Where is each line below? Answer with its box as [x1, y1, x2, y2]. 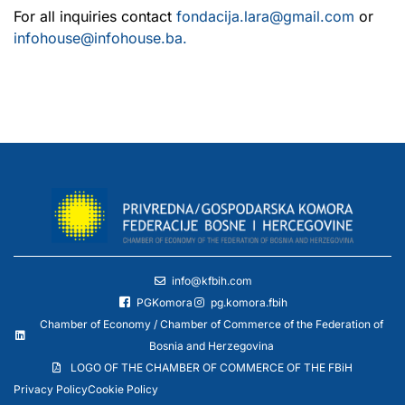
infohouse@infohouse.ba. [14, 28, 187, 47]
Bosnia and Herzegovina [149, 339, 274, 353]
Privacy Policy [14, 382, 88, 397]
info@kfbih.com [171, 274, 252, 288]
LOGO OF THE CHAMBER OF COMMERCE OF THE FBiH [71, 361, 353, 375]
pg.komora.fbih [210, 296, 287, 310]
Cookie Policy [88, 382, 158, 397]
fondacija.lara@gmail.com [176, 6, 354, 25]
